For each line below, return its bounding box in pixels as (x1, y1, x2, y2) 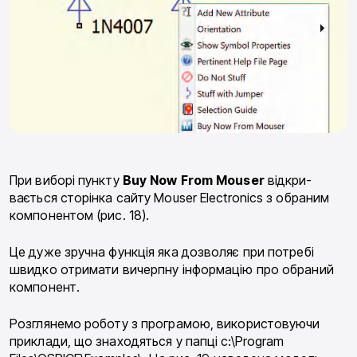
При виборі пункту (10, 172, 123, 189)
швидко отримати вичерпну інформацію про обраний (10, 261, 334, 278)
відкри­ (264, 172, 312, 189)
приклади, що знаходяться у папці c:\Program (10, 333, 284, 350)
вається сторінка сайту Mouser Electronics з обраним (10, 190, 330, 206)
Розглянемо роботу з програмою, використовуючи (10, 316, 320, 332)
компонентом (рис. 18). (10, 207, 150, 224)
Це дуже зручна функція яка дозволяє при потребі (10, 244, 314, 261)
